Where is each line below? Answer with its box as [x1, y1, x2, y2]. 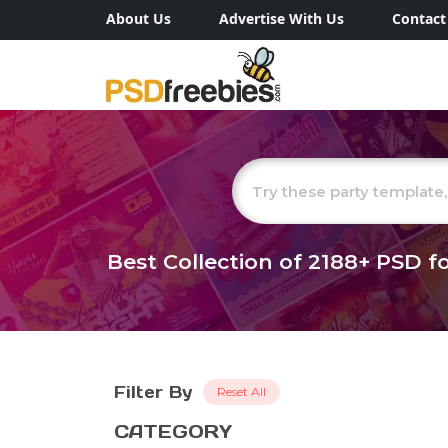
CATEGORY [114, 420, 232, 444]
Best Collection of [106, 249, 308, 275]
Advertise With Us [219, 9, 344, 28]
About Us [106, 9, 171, 28]
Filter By [114, 382, 192, 403]
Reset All [217, 384, 266, 400]
